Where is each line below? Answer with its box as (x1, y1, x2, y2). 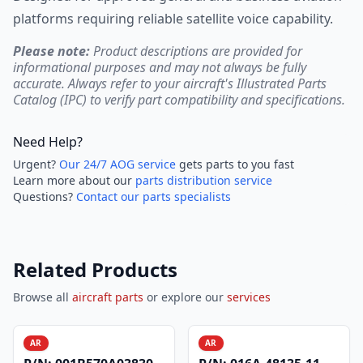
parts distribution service (135, 173, 272, 188)
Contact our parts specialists (76, 189, 231, 204)
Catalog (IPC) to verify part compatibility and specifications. (13, 91, 345, 109)
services (227, 289, 271, 305)
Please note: (13, 42, 90, 60)
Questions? (13, 189, 76, 204)
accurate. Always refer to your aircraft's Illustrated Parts (13, 75, 327, 92)
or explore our (143, 289, 227, 305)
